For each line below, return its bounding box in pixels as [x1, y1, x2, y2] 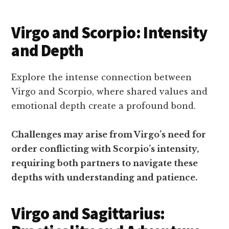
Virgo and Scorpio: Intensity [11, 22, 208, 43]
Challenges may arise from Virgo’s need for [11, 129, 207, 140]
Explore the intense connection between [11, 72, 192, 82]
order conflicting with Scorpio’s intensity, [11, 144, 199, 154]
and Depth [11, 40, 84, 61]
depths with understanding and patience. [11, 172, 198, 182]
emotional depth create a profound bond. [11, 101, 196, 111]
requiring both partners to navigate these [11, 158, 198, 168]
